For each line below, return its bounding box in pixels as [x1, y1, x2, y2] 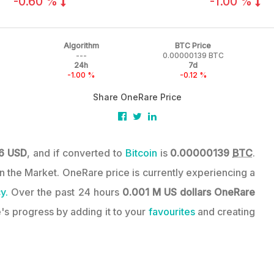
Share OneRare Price [92, 91, 182, 102]
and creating [194, 206, 256, 218]
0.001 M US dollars [122, 186, 212, 199]
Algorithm [63, 40, 99, 50]
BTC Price [175, 40, 211, 50]
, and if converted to [27, 147, 125, 160]
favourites [148, 206, 195, 218]
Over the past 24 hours [8, 186, 122, 199]
